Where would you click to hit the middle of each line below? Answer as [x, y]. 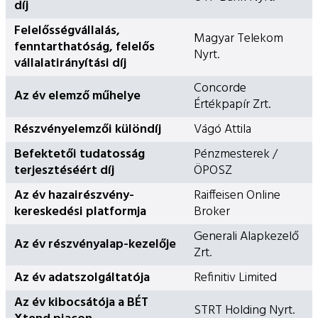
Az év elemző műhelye [77, 96]
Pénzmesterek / [236, 154]
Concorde [220, 88]
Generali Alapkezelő [246, 236]
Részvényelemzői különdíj [88, 129]
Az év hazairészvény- [74, 195]
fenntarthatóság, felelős [84, 47]
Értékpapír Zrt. [232, 104]
